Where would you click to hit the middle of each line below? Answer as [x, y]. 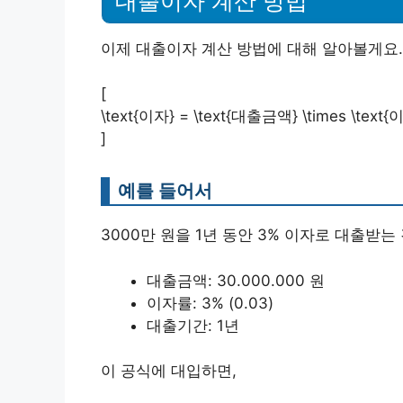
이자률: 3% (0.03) [210, 303]
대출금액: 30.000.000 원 [236, 280]
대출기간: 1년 [193, 325]
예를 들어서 [165, 191]
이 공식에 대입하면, [169, 371]
